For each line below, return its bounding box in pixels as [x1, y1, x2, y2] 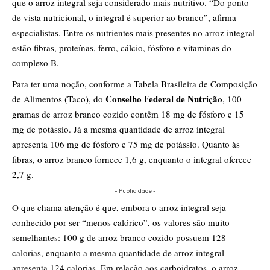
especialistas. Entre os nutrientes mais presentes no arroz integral [12, 27, 255, 39]
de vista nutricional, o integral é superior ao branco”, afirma [12, 11, 236, 24]
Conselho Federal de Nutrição [105, 92, 222, 106]
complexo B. [12, 57, 59, 69]
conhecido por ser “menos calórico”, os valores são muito [12, 216, 230, 229]
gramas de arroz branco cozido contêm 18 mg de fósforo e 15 [12, 108, 244, 121]
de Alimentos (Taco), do [12, 93, 105, 105]
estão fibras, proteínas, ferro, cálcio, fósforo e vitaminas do [12, 42, 231, 54]
